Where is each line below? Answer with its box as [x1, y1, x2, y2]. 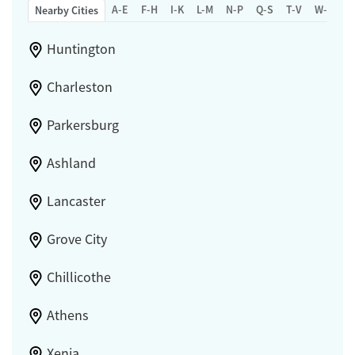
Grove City [46, 231, 107, 249]
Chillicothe [46, 269, 111, 287]
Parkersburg [46, 116, 119, 135]
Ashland [46, 155, 96, 173]
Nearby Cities [35, 3, 98, 18]
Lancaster [46, 193, 105, 211]
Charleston [46, 78, 113, 97]
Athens [46, 307, 89, 325]
